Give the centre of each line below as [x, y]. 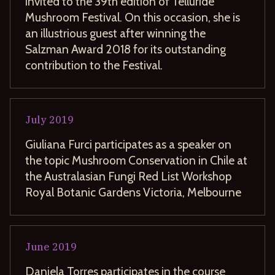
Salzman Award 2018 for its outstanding [126, 49]
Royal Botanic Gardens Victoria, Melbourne [133, 192]
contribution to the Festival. [94, 65]
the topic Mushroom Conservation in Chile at [136, 160]
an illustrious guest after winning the [115, 33]
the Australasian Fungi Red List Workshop [128, 176]
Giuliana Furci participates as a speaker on [128, 144]
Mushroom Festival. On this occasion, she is [133, 17]
